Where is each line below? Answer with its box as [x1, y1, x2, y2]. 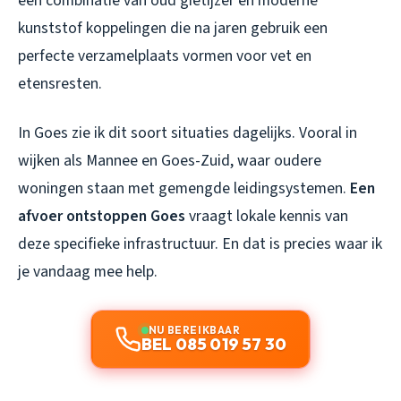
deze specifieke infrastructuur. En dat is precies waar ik [18, 232, 382, 255]
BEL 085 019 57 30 [141, 333, 287, 354]
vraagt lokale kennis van [185, 204, 348, 227]
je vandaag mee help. [18, 260, 158, 283]
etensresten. [18, 72, 102, 95]
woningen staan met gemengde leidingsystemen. [18, 176, 350, 200]
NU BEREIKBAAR [148, 322, 241, 337]
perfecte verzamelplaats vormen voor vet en [18, 44, 311, 67]
